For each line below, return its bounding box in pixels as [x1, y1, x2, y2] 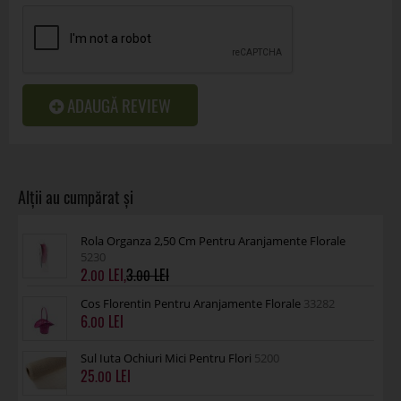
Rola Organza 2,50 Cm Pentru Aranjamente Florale [81, 233, 346, 249]
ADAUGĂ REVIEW [64, 92, 171, 118]
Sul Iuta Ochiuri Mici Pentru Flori [81, 350, 254, 366]
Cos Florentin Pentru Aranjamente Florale [81, 295, 303, 311]
